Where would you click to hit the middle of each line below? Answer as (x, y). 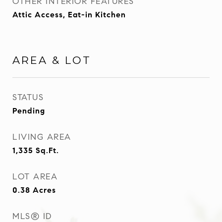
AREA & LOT (52, 60)
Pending (29, 111)
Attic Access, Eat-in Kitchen (69, 14)
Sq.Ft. (47, 150)
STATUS (28, 97)
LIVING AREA (42, 137)
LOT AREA (35, 176)
